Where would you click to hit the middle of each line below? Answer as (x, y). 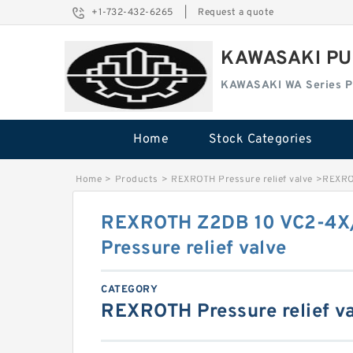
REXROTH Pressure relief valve (242, 180)
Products (136, 180)
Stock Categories (260, 139)
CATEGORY (129, 290)
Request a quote (236, 13)
